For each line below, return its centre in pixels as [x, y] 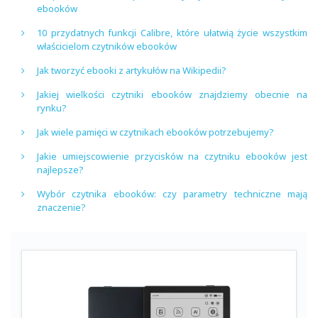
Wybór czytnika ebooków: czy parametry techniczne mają [172, 193]
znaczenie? [61, 207]
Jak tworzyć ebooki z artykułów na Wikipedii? [132, 70]
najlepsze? [60, 169]
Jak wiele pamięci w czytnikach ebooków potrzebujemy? [155, 132]
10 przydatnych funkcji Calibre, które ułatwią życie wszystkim [172, 32]
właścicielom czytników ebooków [107, 46]
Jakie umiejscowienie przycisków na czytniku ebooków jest [172, 156]
